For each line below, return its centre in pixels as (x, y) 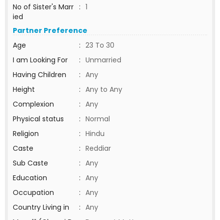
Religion (26, 134)
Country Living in (41, 207)
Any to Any (104, 89)
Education (30, 178)
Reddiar (98, 148)
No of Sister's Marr (43, 7)
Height (24, 89)
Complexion (33, 104)
